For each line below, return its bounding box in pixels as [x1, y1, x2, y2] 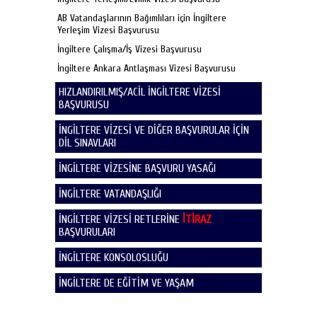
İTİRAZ [183, 213, 212, 226]
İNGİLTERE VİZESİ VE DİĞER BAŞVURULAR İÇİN [59, 124, 249, 137]
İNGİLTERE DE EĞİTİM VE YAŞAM [59, 277, 194, 289]
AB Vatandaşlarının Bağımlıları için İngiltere [57, 12, 226, 24]
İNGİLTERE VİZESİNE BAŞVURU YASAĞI [59, 162, 216, 175]
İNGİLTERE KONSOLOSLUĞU [59, 251, 168, 264]
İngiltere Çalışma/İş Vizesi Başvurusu [57, 43, 202, 55]
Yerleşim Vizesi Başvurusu [57, 24, 159, 36]
